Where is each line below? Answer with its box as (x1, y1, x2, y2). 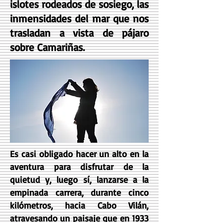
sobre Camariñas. (10, 41, 85, 54)
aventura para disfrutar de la (10, 161, 149, 172)
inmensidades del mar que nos (10, 12, 149, 25)
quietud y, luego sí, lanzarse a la (10, 174, 149, 185)
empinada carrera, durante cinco (10, 187, 149, 198)
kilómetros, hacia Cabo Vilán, (10, 200, 149, 211)
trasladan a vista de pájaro (10, 26, 149, 39)
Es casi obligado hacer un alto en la (10, 148, 149, 159)
